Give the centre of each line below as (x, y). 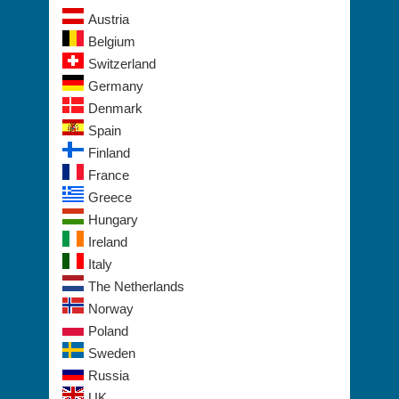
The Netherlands (136, 266)
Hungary (113, 199)
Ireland (108, 222)
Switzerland (122, 44)
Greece (110, 177)
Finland (109, 133)
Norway (111, 289)
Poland (108, 311)
